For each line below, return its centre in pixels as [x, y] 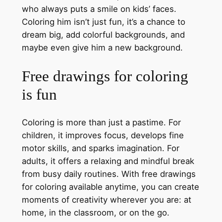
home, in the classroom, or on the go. [95, 213]
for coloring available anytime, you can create [110, 187]
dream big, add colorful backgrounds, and [103, 34]
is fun [39, 94]
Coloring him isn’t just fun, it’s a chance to [103, 22]
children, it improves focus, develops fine [103, 136]
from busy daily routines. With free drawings [109, 174]
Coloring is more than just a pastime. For [101, 123]
